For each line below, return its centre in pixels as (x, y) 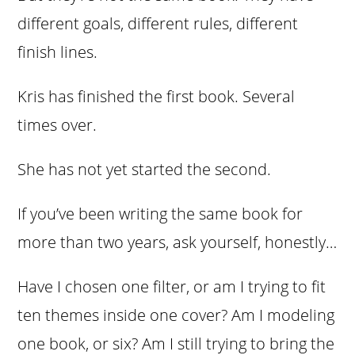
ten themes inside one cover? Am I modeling (176, 315)
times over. (57, 125)
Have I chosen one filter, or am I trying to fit (172, 287)
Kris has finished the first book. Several (157, 97)
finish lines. (58, 52)
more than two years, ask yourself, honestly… (177, 242)
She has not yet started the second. (145, 170)
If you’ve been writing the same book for (160, 214)
